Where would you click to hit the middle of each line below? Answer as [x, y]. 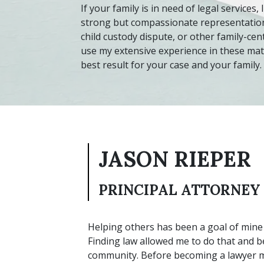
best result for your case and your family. [171, 65]
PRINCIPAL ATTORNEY [179, 190]
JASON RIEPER [175, 159]
